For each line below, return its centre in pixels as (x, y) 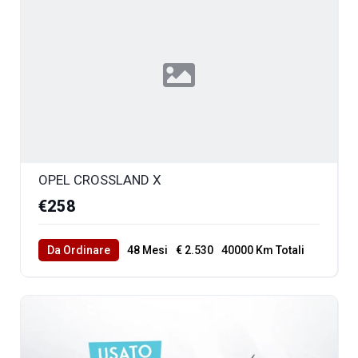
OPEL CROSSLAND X (100, 179)
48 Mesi (147, 250)
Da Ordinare (79, 250)
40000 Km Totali (263, 250)
